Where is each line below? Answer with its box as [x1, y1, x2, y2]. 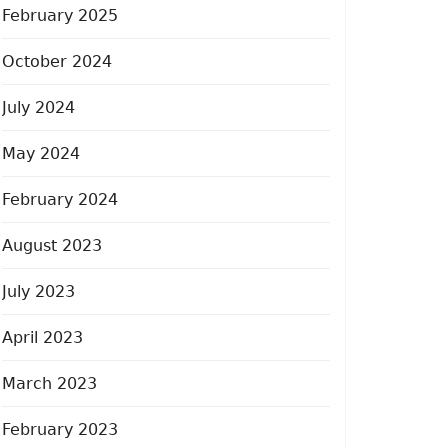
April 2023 [2, 327, 83, 347]
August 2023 [2, 235, 102, 255]
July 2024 [2, 97, 75, 117]
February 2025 [2, 5, 118, 25]
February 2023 [2, 419, 118, 439]
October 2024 [2, 51, 112, 71]
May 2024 [2, 143, 80, 163]
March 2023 [2, 373, 97, 393]
